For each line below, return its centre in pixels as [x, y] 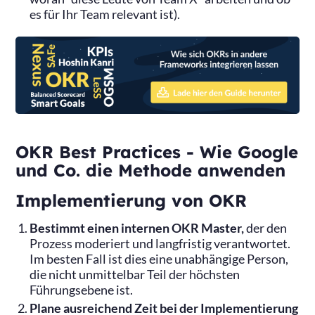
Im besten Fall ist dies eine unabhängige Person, [159, 259]
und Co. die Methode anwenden [151, 170]
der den [266, 229]
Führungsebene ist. [82, 290]
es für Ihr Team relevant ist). [105, 15]
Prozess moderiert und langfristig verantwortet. [160, 244]
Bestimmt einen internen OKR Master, [137, 229]
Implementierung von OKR [131, 201]
